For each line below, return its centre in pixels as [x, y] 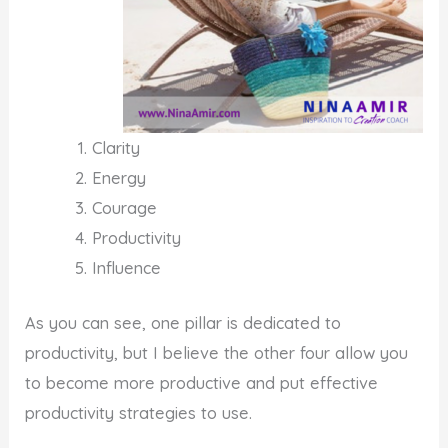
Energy [118, 178]
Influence [126, 268]
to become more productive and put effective [202, 382]
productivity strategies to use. [139, 412]
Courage [124, 208]
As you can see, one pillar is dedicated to [183, 322]
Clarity [115, 148]
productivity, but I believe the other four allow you [217, 352]
